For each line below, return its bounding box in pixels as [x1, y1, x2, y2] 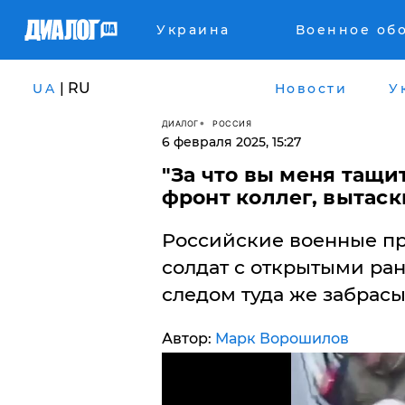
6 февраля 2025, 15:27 [161, 134, 301, 150]
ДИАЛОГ [161, 118, 199, 128]
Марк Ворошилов [214, 330, 349, 347]
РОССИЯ [212, 118, 251, 128]
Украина [156, 22, 231, 38]
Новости [274, 80, 347, 97]
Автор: [161, 330, 215, 347]
